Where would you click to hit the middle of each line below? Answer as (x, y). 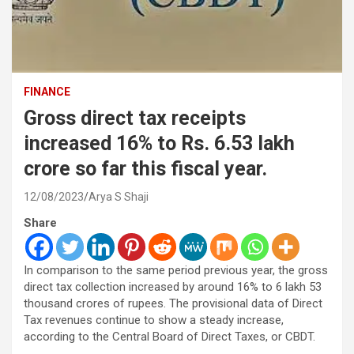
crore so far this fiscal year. (145, 168)
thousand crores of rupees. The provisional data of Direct (173, 303)
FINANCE (47, 91)
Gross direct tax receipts (135, 118)
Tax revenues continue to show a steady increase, (154, 320)
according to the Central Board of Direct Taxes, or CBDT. (169, 336)
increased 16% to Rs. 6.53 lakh (159, 143)
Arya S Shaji (119, 196)
